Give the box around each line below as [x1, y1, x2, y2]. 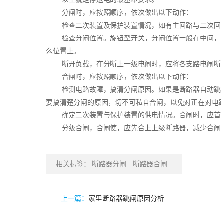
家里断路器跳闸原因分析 [88, 194, 164, 202]
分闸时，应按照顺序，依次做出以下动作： [62, 8, 193, 16]
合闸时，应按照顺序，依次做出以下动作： [62, 73, 193, 80]
